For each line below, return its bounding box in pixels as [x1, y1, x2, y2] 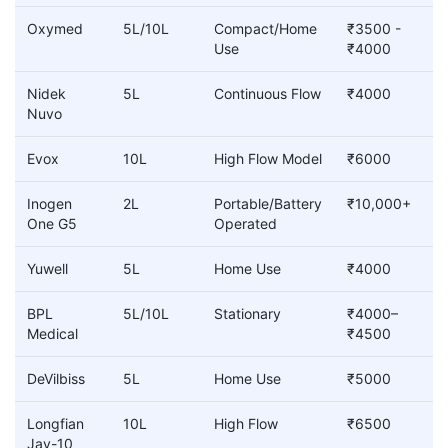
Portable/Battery [214, 195, 322, 213]
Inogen [27, 195, 72, 213]
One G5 [27, 215, 77, 233]
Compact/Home [214, 20, 317, 38]
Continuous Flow [214, 85, 321, 103]
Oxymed [27, 20, 83, 38]
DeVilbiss [27, 370, 85, 388]
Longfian [27, 415, 84, 433]
